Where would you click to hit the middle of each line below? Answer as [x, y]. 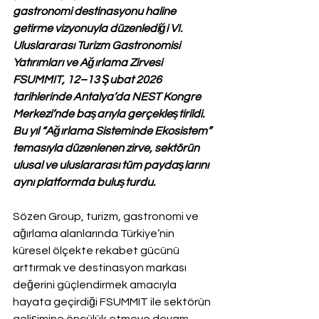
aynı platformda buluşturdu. [84, 182]
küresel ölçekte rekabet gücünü [97, 250]
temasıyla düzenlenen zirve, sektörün [107, 148]
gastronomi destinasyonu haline [95, 11]
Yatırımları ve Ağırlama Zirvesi [89, 62]
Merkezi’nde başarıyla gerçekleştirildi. [110, 114]
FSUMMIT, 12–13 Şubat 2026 [88, 79]
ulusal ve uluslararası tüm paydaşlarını [112, 165]
